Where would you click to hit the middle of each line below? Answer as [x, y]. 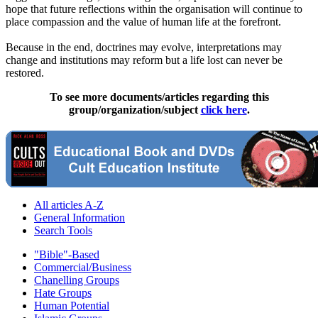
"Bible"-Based [67, 255]
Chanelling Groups [77, 280]
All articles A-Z [69, 205]
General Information [79, 218]
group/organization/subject [135, 110]
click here [224, 110]
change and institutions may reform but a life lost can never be [144, 60]
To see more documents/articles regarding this [159, 97]
